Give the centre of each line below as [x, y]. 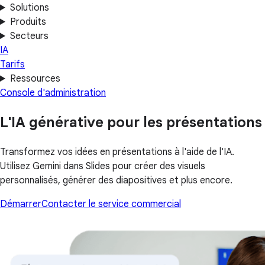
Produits [28, 22]
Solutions [29, 8]
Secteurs [29, 36]
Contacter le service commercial [111, 204]
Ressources [35, 79]
